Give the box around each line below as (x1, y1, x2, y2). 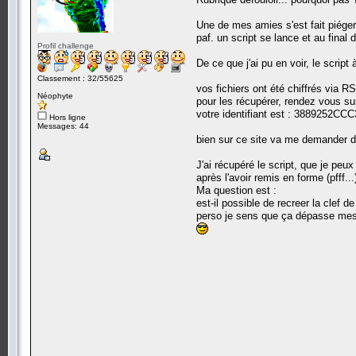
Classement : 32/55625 (37, 73, 123, 83)
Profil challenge (37, 41, 94, 50)
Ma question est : (196, 184, 277, 196)
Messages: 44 (37, 121, 89, 130)
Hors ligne (47, 112, 86, 122)
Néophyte (37, 91, 73, 100)
